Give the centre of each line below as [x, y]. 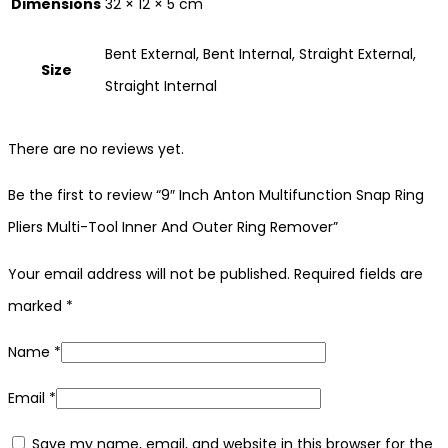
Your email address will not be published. [149, 273]
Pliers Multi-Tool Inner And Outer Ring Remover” [173, 226]
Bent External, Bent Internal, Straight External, [260, 53]
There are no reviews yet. [96, 148]
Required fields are [358, 273]
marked [37, 305]
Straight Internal [161, 85]
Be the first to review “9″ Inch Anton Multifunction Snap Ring [216, 194]
